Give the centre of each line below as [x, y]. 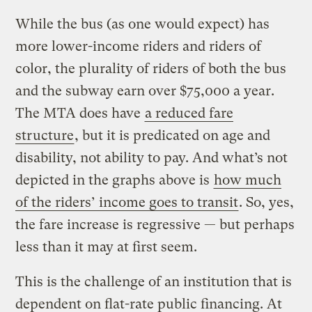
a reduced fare [189, 113]
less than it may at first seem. [107, 247]
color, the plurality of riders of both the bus [151, 68]
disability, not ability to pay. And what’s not [152, 157]
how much [248, 180]
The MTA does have [80, 113]
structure [45, 135]
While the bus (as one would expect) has [143, 24]
